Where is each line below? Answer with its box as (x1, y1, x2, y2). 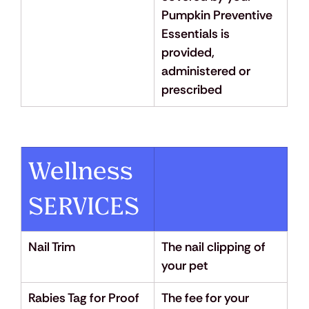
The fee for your (161, 290, 252, 307)
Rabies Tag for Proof (28, 290, 142, 307)
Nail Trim (28, 239, 75, 256)
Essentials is (161, 26, 232, 43)
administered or (161, 63, 253, 80)
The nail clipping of (161, 239, 268, 256)
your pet (161, 257, 208, 275)
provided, (161, 44, 217, 61)
